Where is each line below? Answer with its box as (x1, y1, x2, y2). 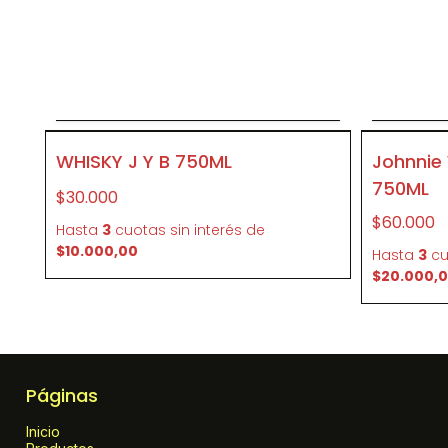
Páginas (26, 383, 98, 408)
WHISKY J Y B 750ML (56, 149, 232, 174)
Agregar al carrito (131, 94, 265, 115)
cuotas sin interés (111, 220, 246, 240)
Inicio (26, 423, 60, 440)
